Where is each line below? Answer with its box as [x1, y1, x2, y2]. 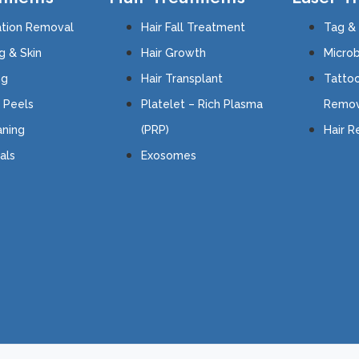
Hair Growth [141, 46, 207, 59]
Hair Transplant [141, 71, 224, 85]
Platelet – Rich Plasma [141, 97, 264, 111]
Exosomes [141, 148, 197, 162]
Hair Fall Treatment [141, 20, 246, 34]
